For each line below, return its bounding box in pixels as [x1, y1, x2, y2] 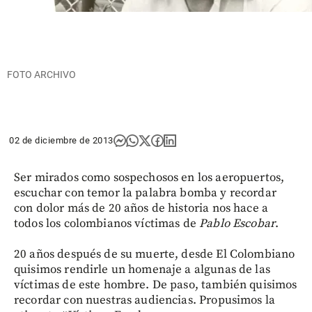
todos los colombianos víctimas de [14, 215, 200, 231]
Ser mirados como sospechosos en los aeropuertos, [14, 169, 285, 185]
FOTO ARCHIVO [7, 68, 76, 80]
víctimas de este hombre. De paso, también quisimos [14, 276, 297, 292]
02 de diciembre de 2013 [9, 134, 114, 146]
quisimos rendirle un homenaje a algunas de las [14, 261, 270, 277]
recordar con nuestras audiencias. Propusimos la [14, 292, 276, 308]
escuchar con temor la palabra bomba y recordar [14, 185, 276, 201]
